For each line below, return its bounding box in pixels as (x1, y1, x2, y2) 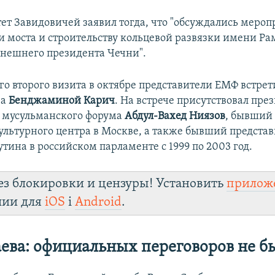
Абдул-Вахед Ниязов (125, 110, 226, 122)
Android (75, 195, 122, 209)
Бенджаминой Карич (9, 95, 115, 107)
